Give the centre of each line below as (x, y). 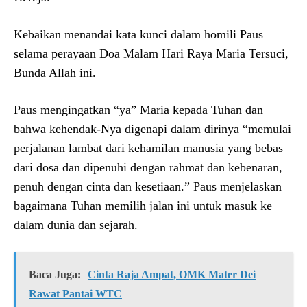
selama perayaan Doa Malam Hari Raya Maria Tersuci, (151, 53)
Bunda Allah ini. (55, 72)
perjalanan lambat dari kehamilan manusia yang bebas (148, 148)
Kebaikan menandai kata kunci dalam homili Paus (138, 34)
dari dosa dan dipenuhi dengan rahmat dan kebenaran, (148, 167)
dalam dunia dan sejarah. (76, 224)
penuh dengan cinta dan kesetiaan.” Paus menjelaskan (148, 186)
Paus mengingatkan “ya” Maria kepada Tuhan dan (138, 109)
